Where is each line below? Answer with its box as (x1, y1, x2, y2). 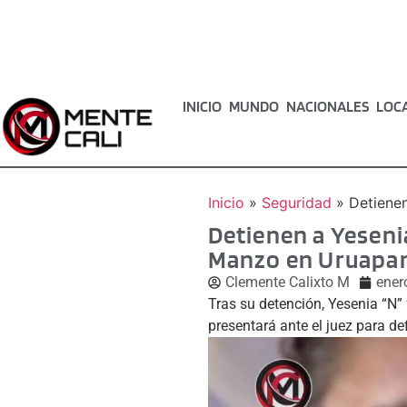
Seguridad (261, 193, 332, 212)
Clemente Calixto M (224, 273, 350, 291)
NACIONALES (286, 97, 370, 115)
